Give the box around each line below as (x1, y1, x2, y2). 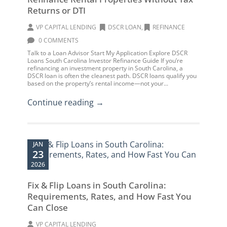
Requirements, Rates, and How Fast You (27, 191, 192, 202)
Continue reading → (27, 97, 104, 108)
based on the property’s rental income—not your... (27, 79, 168, 88)
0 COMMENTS (37, 36, 79, 45)
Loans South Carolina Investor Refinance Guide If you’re (27, 56, 183, 65)
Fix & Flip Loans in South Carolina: (27, 179, 166, 191)
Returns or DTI (27, 5, 86, 16)
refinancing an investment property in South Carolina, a (27, 64, 183, 72)
